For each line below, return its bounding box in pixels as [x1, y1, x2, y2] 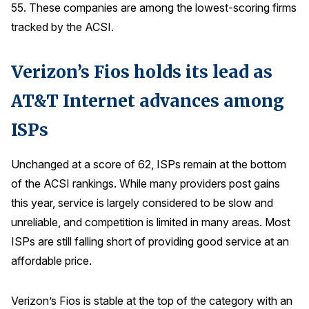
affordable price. [11, 254, 92, 268]
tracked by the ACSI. [11, 20, 114, 34]
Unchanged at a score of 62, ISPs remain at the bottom [11, 157, 286, 172]
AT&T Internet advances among [11, 90, 284, 112]
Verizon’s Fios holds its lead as [11, 61, 272, 83]
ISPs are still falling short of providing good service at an [11, 235, 289, 249]
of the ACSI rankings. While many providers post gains [11, 177, 280, 191]
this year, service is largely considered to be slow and [11, 196, 273, 210]
